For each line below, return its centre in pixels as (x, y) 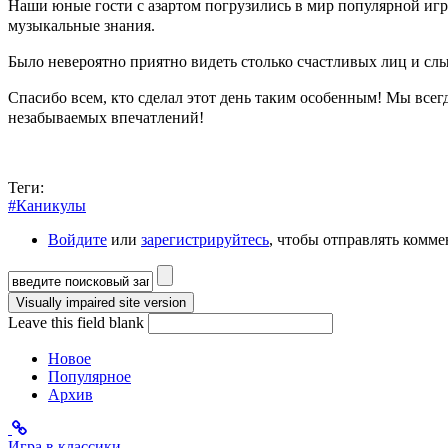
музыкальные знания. (81, 26)
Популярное (89, 377)
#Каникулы (47, 206)
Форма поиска (86, 298)
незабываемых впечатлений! (106, 118)
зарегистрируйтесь (205, 240)
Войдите (77, 240)
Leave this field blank (78, 323)
